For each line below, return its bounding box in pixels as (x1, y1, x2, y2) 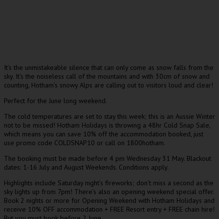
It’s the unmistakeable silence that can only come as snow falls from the (4, 63, 214, 72)
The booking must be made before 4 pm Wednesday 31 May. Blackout (4, 154, 211, 163)
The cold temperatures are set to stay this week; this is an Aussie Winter (4, 112, 215, 121)
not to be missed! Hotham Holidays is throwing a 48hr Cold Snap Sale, (4, 121, 210, 130)
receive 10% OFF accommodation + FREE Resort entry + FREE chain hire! (4, 205, 215, 214)
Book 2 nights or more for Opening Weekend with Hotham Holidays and (4, 196, 215, 205)
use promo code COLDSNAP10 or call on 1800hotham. (4, 138, 165, 147)
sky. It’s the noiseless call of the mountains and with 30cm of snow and (4, 72, 210, 81)
